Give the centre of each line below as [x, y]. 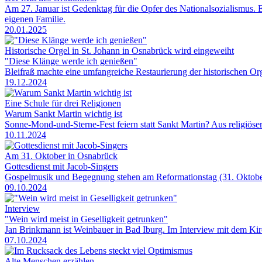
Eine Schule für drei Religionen [63, 103]
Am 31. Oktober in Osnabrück [61, 156]
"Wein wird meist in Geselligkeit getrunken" [86, 219]
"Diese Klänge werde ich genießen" [71, 61]
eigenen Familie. [35, 19]
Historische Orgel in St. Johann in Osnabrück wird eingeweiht [119, 50]
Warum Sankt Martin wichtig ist [63, 113]
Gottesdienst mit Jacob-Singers [61, 166]
